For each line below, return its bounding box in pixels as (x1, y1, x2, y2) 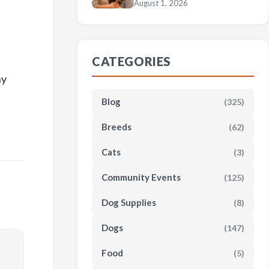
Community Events (101, 172, 181, 183)
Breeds (101, 121, 131, 132)
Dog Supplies (101, 197, 156, 208)
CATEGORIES (92, 54, 171, 68)
